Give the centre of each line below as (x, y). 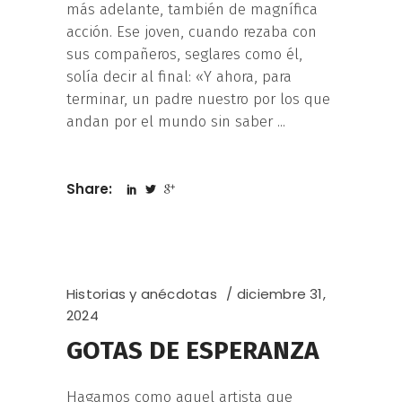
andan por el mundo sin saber (172, 122)
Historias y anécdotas (142, 294)
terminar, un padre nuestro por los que (198, 100)
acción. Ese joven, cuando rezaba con (192, 32)
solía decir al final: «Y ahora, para (179, 77)
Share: (91, 189)
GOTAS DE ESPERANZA (193, 351)
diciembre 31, (281, 294)
